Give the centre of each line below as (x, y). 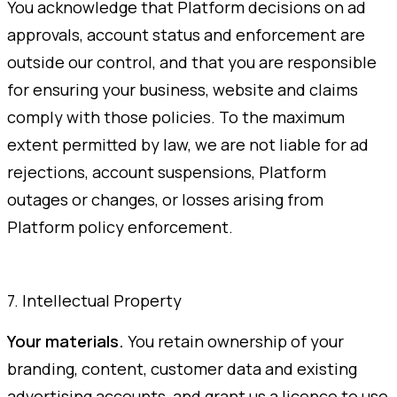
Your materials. (66, 341)
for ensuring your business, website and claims (183, 89)
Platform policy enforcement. (120, 226)
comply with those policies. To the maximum (176, 117)
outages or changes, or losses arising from (165, 199)
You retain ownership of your (234, 341)
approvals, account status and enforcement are (186, 34)
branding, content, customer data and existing (182, 368)
